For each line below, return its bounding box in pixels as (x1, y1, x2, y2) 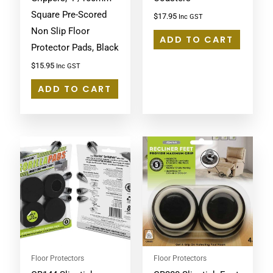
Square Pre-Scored (30, 9, 107, 20)
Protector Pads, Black (30, 41, 119, 53)
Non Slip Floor (30, 25, 90, 37)
